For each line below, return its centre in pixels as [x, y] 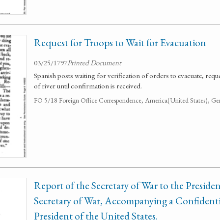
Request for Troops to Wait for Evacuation [120, 42]
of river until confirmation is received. [88, 86]
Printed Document [94, 63]
